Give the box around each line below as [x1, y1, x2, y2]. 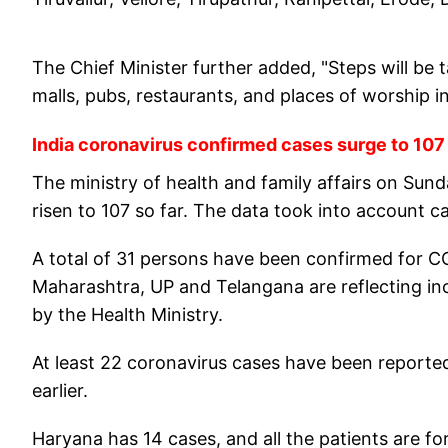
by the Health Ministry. [32, 304, 223, 326]
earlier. [32, 380, 88, 402]
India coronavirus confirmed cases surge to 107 [32, 134, 445, 156]
